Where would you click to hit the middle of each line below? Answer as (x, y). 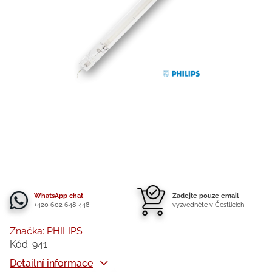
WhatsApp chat (59, 196)
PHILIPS (65, 231)
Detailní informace (51, 263)
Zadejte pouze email (206, 196)
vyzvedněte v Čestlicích (208, 205)
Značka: (28, 231)
